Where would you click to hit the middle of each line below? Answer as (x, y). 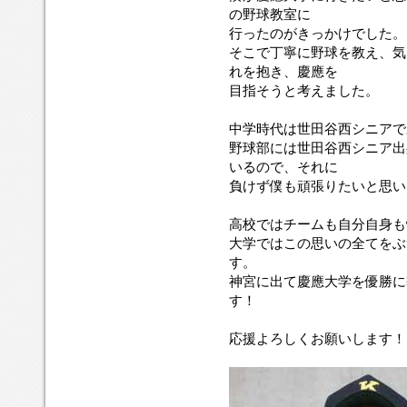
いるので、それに (283, 166)
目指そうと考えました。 (304, 90)
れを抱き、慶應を (283, 71)
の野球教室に (270, 14)
